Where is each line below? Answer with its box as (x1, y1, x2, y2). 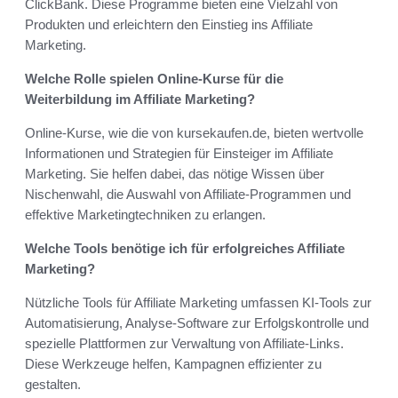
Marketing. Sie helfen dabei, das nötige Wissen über (25, 166, 324, 182)
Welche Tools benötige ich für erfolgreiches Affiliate (25, 241, 345, 257)
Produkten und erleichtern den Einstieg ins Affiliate (25, 17, 313, 33)
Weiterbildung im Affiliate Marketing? (25, 92, 255, 107)
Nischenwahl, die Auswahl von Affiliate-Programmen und (25, 187, 351, 203)
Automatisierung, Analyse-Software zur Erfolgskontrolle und (25, 315, 369, 331)
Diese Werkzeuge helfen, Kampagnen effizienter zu (25, 356, 322, 372)
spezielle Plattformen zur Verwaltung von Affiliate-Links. (25, 336, 344, 352)
